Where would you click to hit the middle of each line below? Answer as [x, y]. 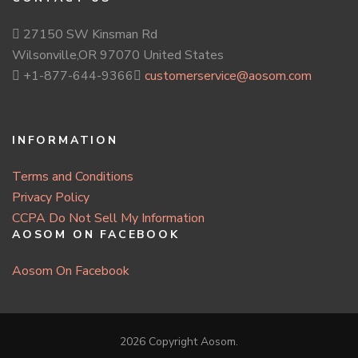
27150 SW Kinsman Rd [89, 34]
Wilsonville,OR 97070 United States [118, 55]
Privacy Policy [51, 197]
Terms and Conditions [73, 176]
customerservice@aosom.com [228, 76]
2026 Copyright [160, 341]
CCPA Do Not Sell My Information [108, 218]
